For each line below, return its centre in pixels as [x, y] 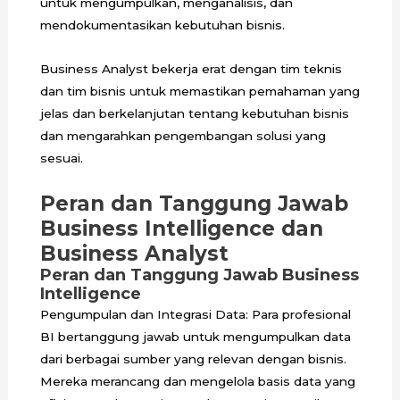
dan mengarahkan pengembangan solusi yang [183, 136]
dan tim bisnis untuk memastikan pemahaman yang [200, 92]
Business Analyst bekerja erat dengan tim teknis [191, 69]
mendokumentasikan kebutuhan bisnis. [164, 25]
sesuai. [61, 158]
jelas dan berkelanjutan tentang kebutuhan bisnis [194, 114]
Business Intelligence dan [181, 228]
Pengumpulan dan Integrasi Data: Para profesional [195, 314]
